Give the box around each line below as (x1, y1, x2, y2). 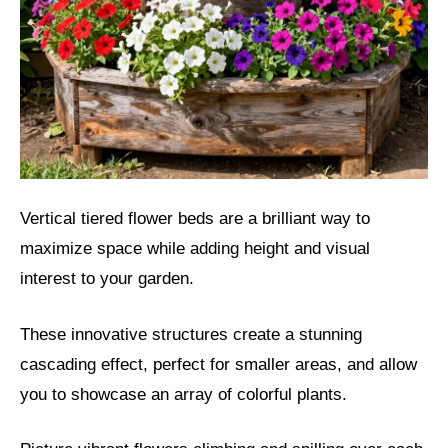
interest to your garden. (20, 269, 194, 289)
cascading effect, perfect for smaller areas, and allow (20, 354, 417, 374)
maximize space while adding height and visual (20, 239, 370, 259)
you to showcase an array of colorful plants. (20, 384, 347, 404)
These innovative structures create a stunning (20, 324, 362, 344)
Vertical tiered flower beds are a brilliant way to (20, 209, 370, 229)
